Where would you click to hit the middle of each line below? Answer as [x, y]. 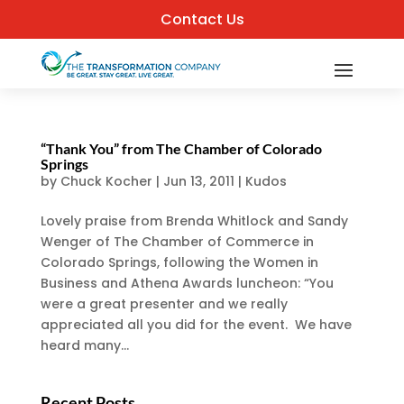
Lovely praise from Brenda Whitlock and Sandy [194, 221]
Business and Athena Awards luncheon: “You [187, 283]
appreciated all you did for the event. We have [196, 325]
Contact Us [202, 19]
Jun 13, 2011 [198, 181]
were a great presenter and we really [164, 304]
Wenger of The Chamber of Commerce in [177, 242]
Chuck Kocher [106, 181]
